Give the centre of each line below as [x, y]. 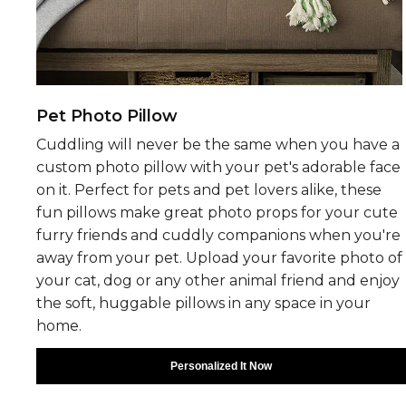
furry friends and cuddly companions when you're [218, 235]
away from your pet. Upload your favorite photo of [219, 257]
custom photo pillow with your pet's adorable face [218, 167]
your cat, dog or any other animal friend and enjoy [218, 280]
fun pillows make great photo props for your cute [217, 212]
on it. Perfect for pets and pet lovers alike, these [209, 189]
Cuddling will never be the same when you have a [218, 144]
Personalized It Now [221, 366]
